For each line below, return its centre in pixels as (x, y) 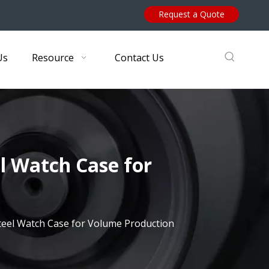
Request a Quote (191, 14)
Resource (53, 58)
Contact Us (139, 58)
